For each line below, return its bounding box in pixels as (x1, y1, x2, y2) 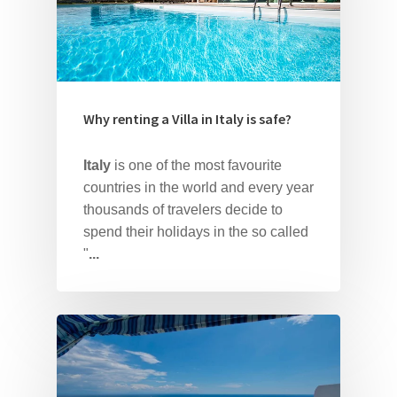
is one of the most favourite (111, 157, 282, 173)
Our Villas (229, 330, 343, 362)
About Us (229, 286, 339, 318)
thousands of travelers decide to (83, 201, 283, 217)
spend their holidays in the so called (83, 223, 308, 239)
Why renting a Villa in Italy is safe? (83, 109, 292, 128)
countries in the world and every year (83, 179, 314, 195)
